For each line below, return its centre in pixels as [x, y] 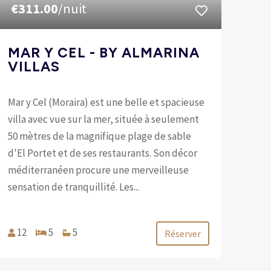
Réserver [182, 233]
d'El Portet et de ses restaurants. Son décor [102, 153]
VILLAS [34, 66]
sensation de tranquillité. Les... [73, 187]
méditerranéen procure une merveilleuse [98, 170]
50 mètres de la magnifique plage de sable [99, 136]
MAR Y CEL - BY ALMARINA [103, 52]
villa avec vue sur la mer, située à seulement [103, 119]
